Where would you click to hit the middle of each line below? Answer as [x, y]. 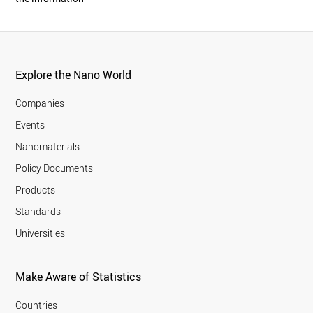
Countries [37, 305]
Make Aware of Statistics [79, 276]
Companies [40, 103]
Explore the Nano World [74, 74]
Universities [41, 233]
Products [36, 189]
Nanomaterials [48, 146]
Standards [38, 211]
